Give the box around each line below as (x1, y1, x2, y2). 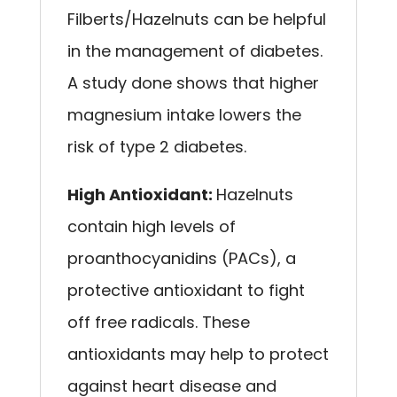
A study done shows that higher (66, 71, 319, 94)
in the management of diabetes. (66, 39, 323, 62)
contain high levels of (66, 214, 236, 237)
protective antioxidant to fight (66, 278, 305, 301)
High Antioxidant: (66, 183, 216, 206)
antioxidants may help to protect (66, 342, 329, 365)
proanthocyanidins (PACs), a (66, 246, 296, 269)
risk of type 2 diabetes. (66, 135, 246, 158)
